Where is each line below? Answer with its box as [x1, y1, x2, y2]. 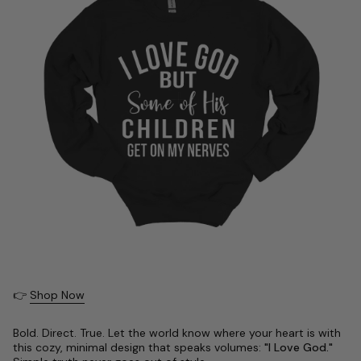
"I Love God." [264, 339, 333, 355]
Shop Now [30, 287, 85, 302]
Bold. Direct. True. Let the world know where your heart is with [13, 325, 341, 340]
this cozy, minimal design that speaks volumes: [13, 339, 264, 355]
